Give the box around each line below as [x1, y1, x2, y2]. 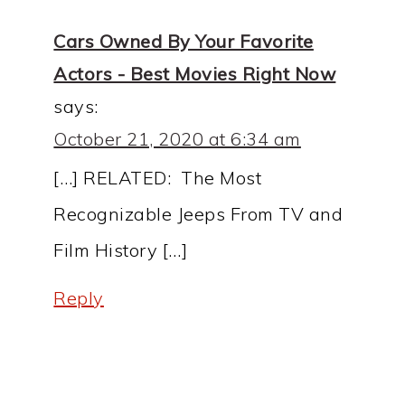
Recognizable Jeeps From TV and [53, 202, 344, 226]
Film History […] [53, 239, 188, 262]
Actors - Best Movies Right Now [53, 62, 336, 86]
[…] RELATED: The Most [53, 166, 262, 190]
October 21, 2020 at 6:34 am [53, 127, 301, 151]
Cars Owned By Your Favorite [53, 30, 314, 53]
